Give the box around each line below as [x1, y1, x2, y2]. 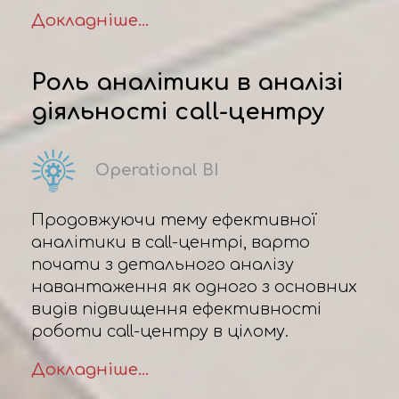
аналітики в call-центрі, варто [31, 232, 310, 251]
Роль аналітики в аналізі [31, 69, 343, 95]
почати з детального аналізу [31, 255, 294, 273]
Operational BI [95, 161, 219, 180]
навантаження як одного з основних [31, 277, 357, 296]
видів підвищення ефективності [31, 299, 322, 318]
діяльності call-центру [31, 98, 324, 125]
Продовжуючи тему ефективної [31, 210, 317, 229]
